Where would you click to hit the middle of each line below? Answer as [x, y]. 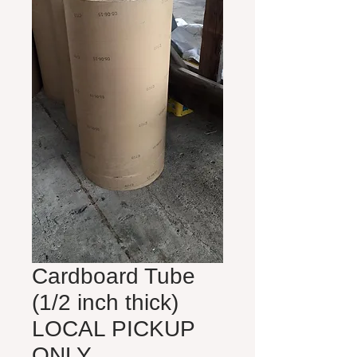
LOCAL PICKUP [113, 329]
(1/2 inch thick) [105, 302]
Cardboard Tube [114, 276]
